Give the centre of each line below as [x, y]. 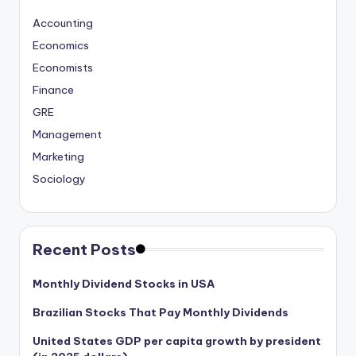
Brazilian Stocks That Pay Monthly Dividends [161, 312]
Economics [61, 45]
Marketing [58, 156]
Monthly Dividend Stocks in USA [124, 283]
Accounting [63, 23]
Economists [63, 67]
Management [67, 134]
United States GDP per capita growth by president [177, 341]
